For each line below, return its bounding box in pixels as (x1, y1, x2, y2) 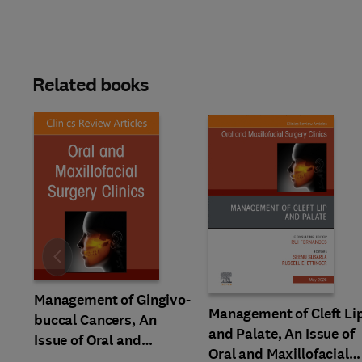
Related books (32, 72, 149, 98)
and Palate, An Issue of (208, 324, 355, 343)
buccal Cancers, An (34, 310, 157, 330)
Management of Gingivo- (34, 290, 191, 309)
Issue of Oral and (34, 330, 141, 350)
